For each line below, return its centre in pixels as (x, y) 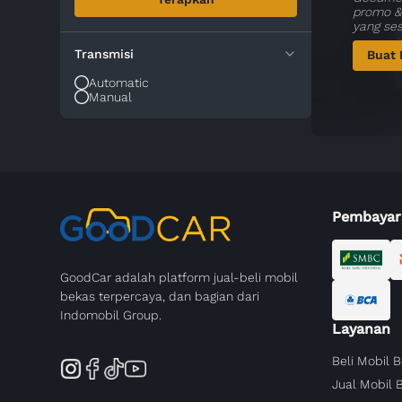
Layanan (361, 329)
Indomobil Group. (111, 315)
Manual (111, 97)
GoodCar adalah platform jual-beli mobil (179, 277)
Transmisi (105, 54)
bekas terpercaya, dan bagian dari (160, 296)
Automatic (119, 83)
